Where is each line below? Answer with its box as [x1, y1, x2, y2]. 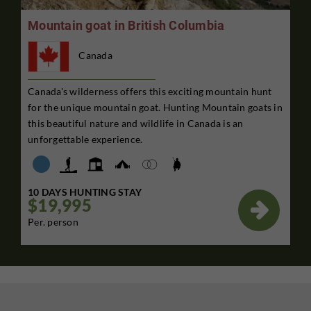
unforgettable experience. [28, 133, 143, 145]
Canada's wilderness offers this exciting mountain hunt [28, 85, 272, 97]
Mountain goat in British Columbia [28, 18, 225, 33]
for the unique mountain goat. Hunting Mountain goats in [28, 101, 283, 113]
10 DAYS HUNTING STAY [28, 185, 142, 198]
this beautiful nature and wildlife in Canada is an [28, 117, 244, 129]
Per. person [28, 215, 78, 228]
